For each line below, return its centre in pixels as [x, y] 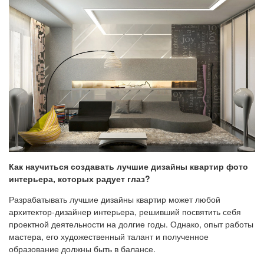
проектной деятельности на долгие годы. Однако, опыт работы [131, 224]
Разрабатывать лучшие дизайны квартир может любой [115, 199]
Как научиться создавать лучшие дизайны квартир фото [128, 166]
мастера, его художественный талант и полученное [109, 237]
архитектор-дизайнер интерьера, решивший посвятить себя [125, 212]
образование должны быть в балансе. [82, 249]
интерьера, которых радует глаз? [80, 179]
